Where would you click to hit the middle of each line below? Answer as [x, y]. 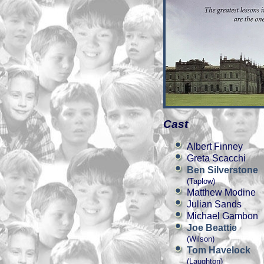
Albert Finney [215, 146]
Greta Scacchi [216, 158]
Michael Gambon [222, 216]
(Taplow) [201, 181]
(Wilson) [201, 239]
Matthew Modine [221, 192]
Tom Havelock [219, 250]
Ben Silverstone [222, 170]
